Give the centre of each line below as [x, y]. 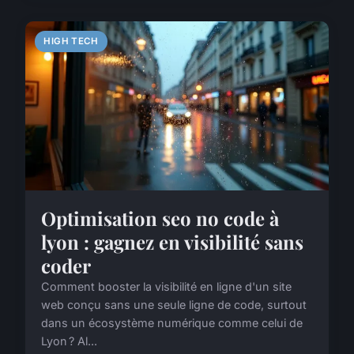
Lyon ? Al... [69, 341]
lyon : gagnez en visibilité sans [172, 242]
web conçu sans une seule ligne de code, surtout [174, 305]
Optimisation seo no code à [160, 218]
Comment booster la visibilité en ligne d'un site [166, 287]
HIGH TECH [71, 41]
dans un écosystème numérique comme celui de [172, 323]
